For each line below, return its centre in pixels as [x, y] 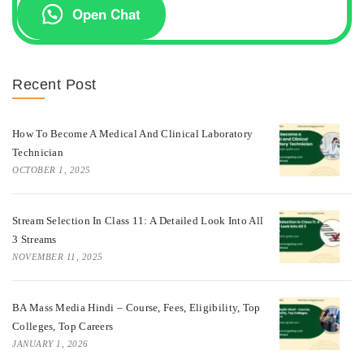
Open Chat [107, 14]
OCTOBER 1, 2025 [52, 169]
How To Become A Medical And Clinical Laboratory [133, 133]
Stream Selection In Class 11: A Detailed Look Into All [138, 220]
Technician [38, 152]
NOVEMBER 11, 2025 [58, 256]
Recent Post [54, 84]
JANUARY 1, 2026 [50, 343]
